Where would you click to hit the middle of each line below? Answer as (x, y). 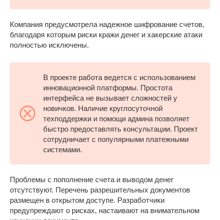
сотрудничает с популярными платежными (116, 139)
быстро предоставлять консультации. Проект (121, 129)
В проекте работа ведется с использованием (119, 78)
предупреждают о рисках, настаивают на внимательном (105, 211)
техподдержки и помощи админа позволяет (116, 119)
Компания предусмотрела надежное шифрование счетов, (107, 25)
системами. (63, 150)
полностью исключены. (49, 45)
